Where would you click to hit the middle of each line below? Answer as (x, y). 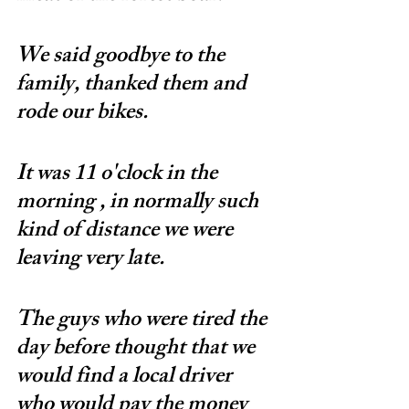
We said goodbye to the (123, 57)
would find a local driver (126, 378)
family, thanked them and (134, 85)
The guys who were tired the (144, 321)
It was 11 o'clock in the (119, 175)
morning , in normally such (140, 203)
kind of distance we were (127, 231)
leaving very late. (90, 260)
